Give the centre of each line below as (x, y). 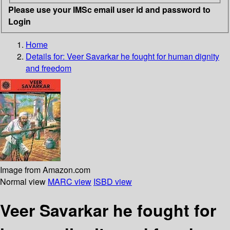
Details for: (46, 56)
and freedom (49, 68)
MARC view (70, 181)
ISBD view (113, 181)
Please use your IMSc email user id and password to (109, 9)
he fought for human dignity (170, 56)
